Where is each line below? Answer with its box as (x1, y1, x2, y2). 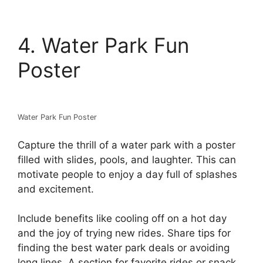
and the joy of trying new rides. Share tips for (18, 227, 231, 240)
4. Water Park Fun (18, 33, 189, 58)
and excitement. (18, 183, 94, 195)
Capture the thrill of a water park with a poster (18, 139, 235, 151)
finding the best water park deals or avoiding (18, 242, 230, 254)
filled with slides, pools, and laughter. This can (18, 153, 236, 166)
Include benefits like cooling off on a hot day (18, 213, 227, 225)
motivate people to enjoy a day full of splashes (18, 168, 237, 180)
